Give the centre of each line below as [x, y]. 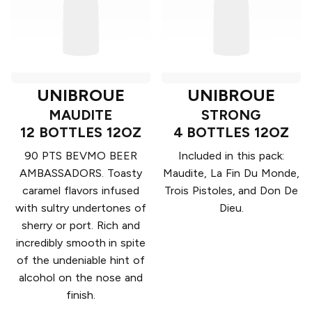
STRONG [231, 115]
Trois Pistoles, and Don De [231, 191]
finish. [81, 295]
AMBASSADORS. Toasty [81, 173]
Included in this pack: [231, 156]
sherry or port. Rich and [81, 226]
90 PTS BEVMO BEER [81, 156]
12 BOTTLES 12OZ [81, 133]
